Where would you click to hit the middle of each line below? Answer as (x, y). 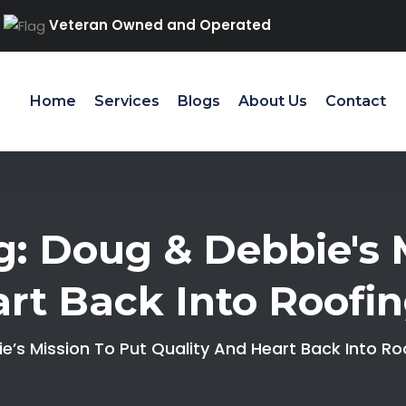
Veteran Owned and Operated (159, 25)
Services (126, 101)
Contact (355, 101)
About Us (272, 101)
